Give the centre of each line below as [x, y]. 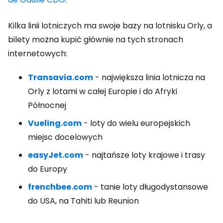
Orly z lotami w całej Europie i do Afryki [103, 91]
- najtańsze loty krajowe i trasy [144, 155]
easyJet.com [56, 155]
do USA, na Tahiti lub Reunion [83, 201]
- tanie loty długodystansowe [150, 187]
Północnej [47, 105]
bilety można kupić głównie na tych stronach [96, 40]
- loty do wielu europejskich [136, 123]
